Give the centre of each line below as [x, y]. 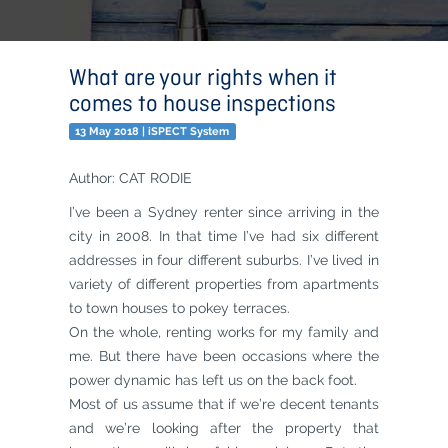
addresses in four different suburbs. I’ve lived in [224, 260]
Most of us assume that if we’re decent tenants [224, 404]
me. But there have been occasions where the [224, 356]
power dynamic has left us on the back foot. [213, 380]
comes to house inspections [202, 105]
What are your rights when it [203, 79]
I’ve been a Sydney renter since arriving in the [224, 212]
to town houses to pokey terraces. [179, 308]
